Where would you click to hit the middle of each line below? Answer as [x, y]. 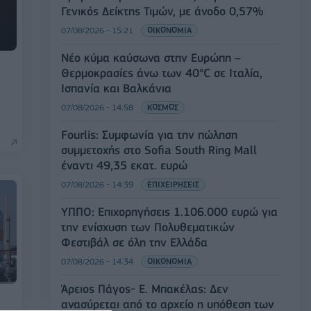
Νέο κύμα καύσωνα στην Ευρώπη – [151, 57]
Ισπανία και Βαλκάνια [116, 88]
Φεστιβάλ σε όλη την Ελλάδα [134, 242]
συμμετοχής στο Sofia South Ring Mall [159, 150]
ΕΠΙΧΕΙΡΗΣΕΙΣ [173, 184]
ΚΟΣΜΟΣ [163, 107]
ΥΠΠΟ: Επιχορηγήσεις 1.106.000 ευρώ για [169, 211]
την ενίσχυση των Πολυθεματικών [148, 227]
